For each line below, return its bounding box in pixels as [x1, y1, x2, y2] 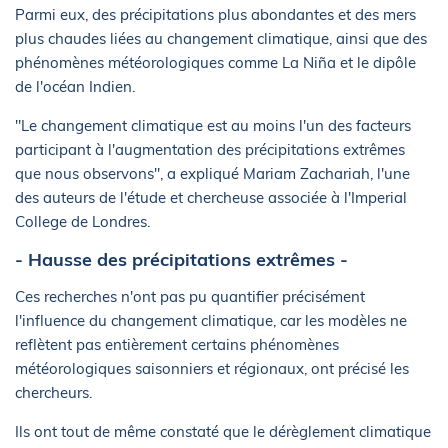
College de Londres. [15, 212, 150, 231]
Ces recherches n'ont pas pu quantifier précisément [15, 287, 365, 306]
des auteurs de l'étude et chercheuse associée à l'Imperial [15, 188, 407, 207]
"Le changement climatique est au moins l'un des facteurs [15, 116, 411, 135]
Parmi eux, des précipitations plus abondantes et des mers [15, 5, 416, 24]
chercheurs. [15, 383, 92, 402]
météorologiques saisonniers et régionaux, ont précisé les [15, 359, 409, 378]
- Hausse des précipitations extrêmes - [15, 248, 348, 271]
